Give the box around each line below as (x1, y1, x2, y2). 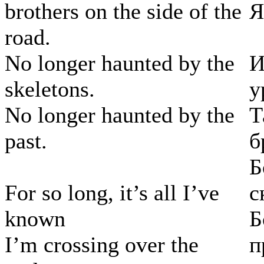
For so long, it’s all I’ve (5, 180, 219, 206)
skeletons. (5, 77, 95, 102)
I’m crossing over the (5, 232, 199, 258)
